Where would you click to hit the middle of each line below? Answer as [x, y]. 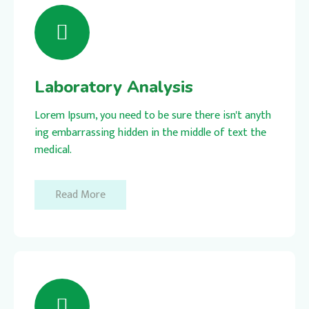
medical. [53, 150]
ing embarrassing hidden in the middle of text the [150, 132]
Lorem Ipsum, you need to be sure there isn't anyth [153, 115]
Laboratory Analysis [114, 87]
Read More [80, 195]
